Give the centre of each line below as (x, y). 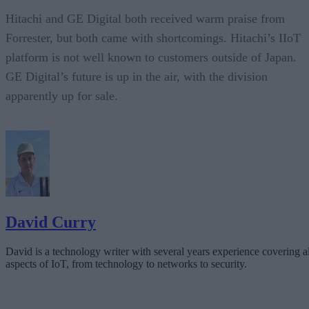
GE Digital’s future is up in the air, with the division (137, 76)
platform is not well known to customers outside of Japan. (151, 57)
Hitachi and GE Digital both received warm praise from (145, 18)
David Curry (51, 222)
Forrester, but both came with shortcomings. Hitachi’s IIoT (153, 38)
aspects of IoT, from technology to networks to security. (126, 263)
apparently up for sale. (62, 96)
